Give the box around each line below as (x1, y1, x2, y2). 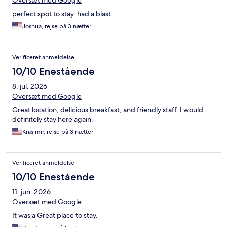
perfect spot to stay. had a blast (12, 9, 111, 19)
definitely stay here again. (12, 115, 93, 124)
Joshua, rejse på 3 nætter (22, 22, 91, 31)
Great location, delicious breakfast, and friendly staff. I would (12, 105, 203, 115)
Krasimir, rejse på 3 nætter (22, 128, 93, 136)
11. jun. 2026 (12, 187, 51, 197)
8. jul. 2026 (12, 82, 47, 91)
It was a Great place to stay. (12, 211, 98, 220)
